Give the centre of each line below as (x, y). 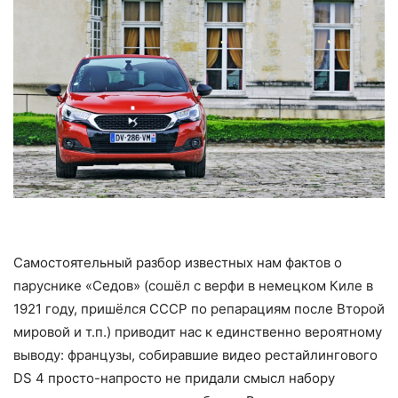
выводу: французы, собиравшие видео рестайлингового (195, 355)
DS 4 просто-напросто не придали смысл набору (174, 378)
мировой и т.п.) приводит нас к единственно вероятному (198, 332)
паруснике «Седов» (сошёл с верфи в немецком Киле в (193, 286)
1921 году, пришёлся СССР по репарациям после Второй (199, 309)
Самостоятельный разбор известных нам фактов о (178, 263)
